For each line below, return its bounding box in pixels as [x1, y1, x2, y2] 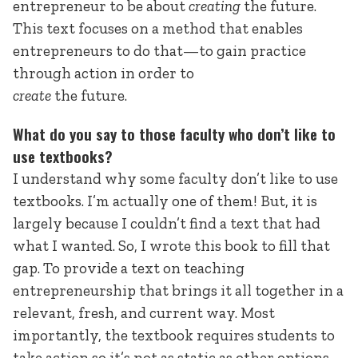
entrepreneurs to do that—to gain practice [13, 42, 306, 61]
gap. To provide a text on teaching [13, 258, 245, 277]
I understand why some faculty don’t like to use [13, 169, 338, 188]
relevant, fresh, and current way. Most [13, 303, 275, 322]
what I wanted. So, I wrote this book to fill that [13, 236, 330, 255]
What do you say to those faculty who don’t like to [13, 121, 336, 145]
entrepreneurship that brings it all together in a [13, 280, 344, 300]
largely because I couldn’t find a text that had [13, 213, 320, 233]
